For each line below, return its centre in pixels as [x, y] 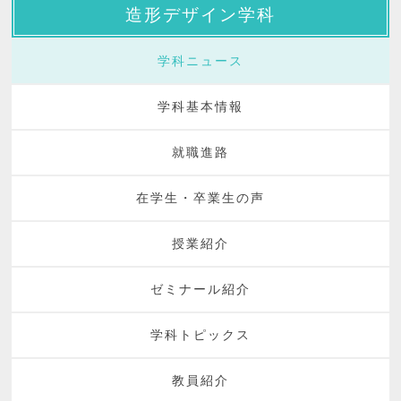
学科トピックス [200, 335]
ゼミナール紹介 [200, 290]
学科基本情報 [200, 107]
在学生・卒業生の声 [200, 198]
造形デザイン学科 [200, 15]
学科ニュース [200, 61]
